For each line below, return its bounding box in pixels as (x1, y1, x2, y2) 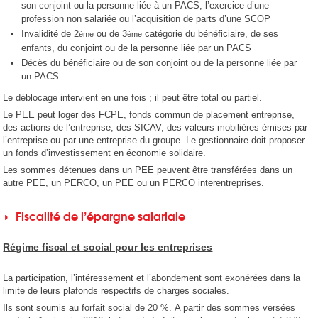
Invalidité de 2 (21, 28, 79, 40)
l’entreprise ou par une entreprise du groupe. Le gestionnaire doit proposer (3, 135, 305, 146)
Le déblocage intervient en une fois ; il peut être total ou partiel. (3, 92, 263, 104)
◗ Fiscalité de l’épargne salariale (3, 207, 186, 225)
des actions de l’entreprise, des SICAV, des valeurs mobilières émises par (3, 122, 308, 133)
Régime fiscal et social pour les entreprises (3, 241, 213, 253)
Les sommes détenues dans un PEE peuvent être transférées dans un (3, 165, 293, 176)
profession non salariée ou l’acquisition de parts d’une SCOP (21, 13, 271, 25)
